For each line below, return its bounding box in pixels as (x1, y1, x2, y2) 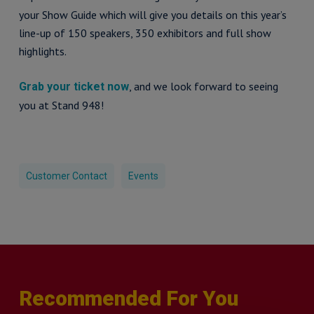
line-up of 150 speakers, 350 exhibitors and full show (18, 26, 271, 40)
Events (128, 170, 158, 182)
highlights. (18, 44, 67, 58)
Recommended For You (18, 286, 238, 310)
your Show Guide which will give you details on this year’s (18, 8, 287, 22)
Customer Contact (25, 170, 107, 182)
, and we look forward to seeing (128, 79, 278, 93)
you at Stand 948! (18, 98, 104, 112)
